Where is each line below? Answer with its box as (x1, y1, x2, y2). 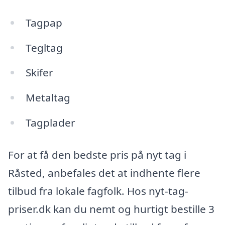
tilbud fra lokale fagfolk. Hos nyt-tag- (8, 183, 188, 198)
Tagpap (25, 15, 62, 30)
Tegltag (25, 40, 63, 55)
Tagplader (25, 116, 75, 130)
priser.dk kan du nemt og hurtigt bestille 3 (8, 201, 214, 216)
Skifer (25, 65, 53, 80)
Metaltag (25, 90, 70, 105)
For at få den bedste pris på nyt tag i (8, 147, 186, 162)
